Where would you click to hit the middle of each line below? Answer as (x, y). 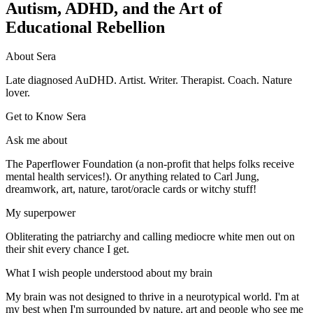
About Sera (31, 57)
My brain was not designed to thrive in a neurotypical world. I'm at (152, 297)
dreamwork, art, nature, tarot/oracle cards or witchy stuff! (131, 189)
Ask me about (36, 140)
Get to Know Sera (46, 117)
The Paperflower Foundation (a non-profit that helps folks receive (150, 164)
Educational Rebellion (85, 27)
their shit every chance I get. (67, 249)
